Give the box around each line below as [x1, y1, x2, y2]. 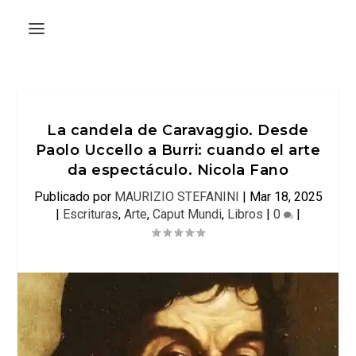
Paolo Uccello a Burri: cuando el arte [35, 141, 321, 159]
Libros [227, 207, 263, 222]
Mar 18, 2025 [249, 189, 323, 204]
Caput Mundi [153, 207, 222, 222]
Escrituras [63, 207, 118, 222]
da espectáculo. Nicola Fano [67, 161, 289, 179]
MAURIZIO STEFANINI [114, 189, 239, 204]
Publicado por [33, 189, 114, 204]
